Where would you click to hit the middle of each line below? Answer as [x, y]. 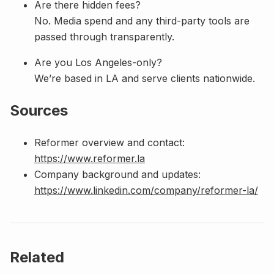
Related [37, 257]
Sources [39, 110]
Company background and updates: [117, 174]
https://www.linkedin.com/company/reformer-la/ [146, 190]
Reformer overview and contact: [109, 142]
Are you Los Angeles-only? [98, 62]
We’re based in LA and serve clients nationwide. [145, 78]
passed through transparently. [104, 36]
